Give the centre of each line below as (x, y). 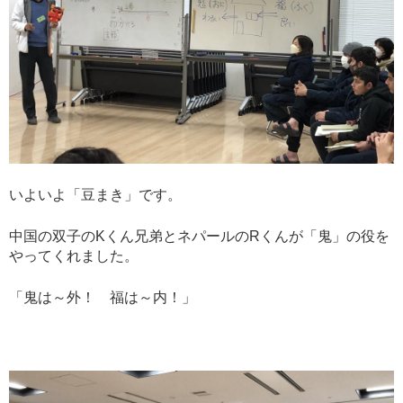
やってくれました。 (74, 256)
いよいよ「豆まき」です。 (95, 195)
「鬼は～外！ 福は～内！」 (103, 297)
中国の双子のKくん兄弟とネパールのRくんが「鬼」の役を (199, 236)
